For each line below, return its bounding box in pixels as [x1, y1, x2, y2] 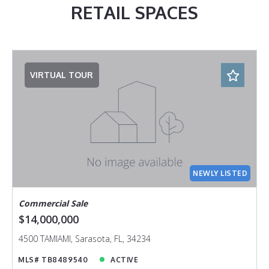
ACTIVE [110, 255, 139, 264]
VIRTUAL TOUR [30, 70, 94, 80]
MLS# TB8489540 [18, 255, 88, 264]
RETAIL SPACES [71, 1, 198, 24]
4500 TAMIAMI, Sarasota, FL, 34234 [18, 232, 151, 244]
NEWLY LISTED [193, 168, 248, 178]
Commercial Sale [18, 198, 88, 210]
